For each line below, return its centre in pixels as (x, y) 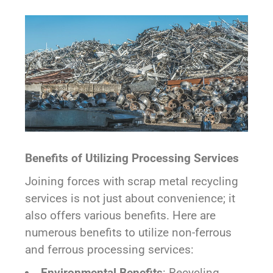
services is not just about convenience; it (130, 198)
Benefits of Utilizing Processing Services (132, 158)
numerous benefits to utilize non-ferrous (129, 232)
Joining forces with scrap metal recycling (132, 181)
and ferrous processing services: (110, 249)
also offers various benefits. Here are (121, 215)
